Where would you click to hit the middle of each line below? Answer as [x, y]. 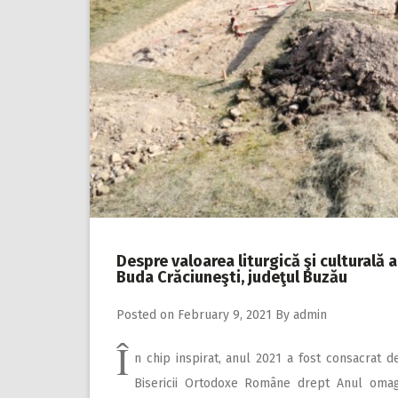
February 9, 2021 [225, 314]
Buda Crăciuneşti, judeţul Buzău [232, 277]
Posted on [147, 314]
